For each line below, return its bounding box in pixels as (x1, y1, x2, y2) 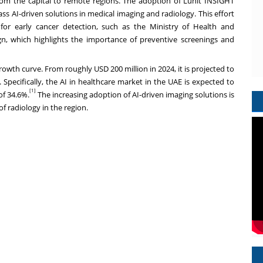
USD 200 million (93, 63, 148, 74)
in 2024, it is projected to (147, 63, 235, 74)
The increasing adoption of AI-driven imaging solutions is (36, 89, 234, 100)
